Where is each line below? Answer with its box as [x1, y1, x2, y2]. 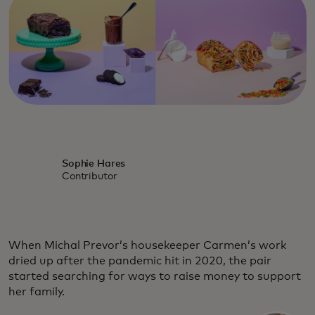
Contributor [61, 171, 117, 181]
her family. [8, 285, 65, 297]
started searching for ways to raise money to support [8, 270, 301, 282]
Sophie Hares [61, 158, 126, 169]
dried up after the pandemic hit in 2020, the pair [8, 255, 271, 266]
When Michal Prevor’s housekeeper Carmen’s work [8, 239, 286, 251]
